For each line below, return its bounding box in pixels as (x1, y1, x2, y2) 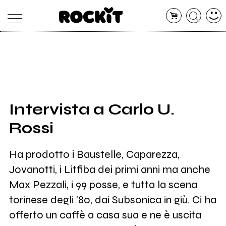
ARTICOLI (81, 74, 154, 90)
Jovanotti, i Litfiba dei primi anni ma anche (9, 162, 210, 176)
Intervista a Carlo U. (9, 100, 175, 119)
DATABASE (18, 69, 98, 85)
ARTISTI (89, 89, 146, 105)
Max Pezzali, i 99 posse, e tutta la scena (9, 178, 197, 191)
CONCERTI (18, 84, 100, 100)
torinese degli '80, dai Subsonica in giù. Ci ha (9, 193, 216, 206)
